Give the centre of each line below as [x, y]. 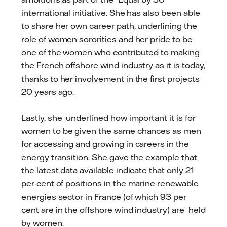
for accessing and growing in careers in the [105, 144]
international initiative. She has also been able [111, 12]
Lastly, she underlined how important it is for [108, 118]
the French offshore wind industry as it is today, [113, 65]
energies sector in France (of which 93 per [104, 197]
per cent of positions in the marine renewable [110, 184]
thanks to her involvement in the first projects [110, 78]
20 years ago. [50, 91]
